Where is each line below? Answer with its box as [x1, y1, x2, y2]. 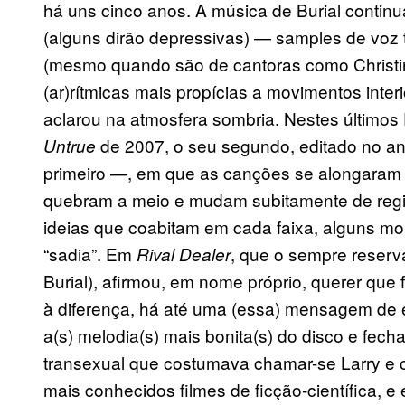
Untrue [43, 133, 100, 157]
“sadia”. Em [43, 240, 137, 266]
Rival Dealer [137, 241, 231, 266]
